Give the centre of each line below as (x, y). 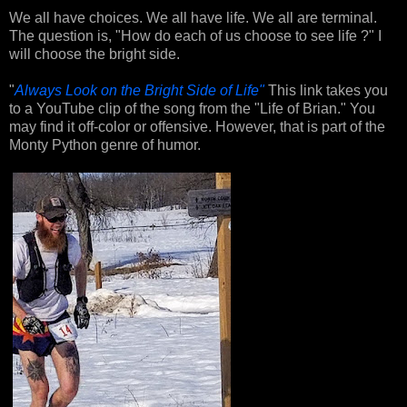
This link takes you (326, 90)
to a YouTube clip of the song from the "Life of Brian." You (192, 108)
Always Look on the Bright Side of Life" (139, 90)
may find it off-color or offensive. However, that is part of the (197, 126)
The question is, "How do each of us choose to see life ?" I (195, 35)
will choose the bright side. (94, 54)
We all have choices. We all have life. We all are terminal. (193, 17)
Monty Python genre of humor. (105, 144)
